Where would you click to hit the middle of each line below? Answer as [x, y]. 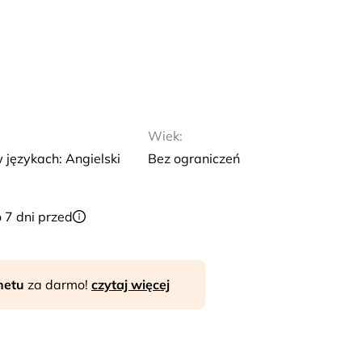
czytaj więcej [130, 284]
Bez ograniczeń [194, 158]
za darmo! [59, 284]
